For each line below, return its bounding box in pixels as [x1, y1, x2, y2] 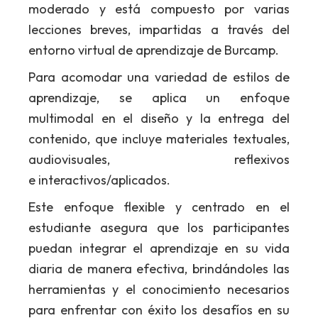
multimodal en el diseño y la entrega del [28, 110, 290, 127]
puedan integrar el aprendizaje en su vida [28, 240, 290, 257]
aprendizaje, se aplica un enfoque [28, 89, 290, 106]
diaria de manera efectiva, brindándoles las [28, 261, 290, 278]
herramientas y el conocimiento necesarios [28, 281, 290, 298]
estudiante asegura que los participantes [28, 219, 290, 236]
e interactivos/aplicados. [28, 172, 173, 189]
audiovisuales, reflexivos [28, 151, 290, 168]
